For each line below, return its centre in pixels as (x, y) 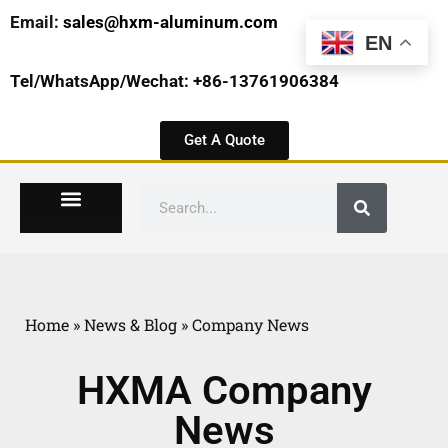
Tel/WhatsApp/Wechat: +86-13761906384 (174, 81)
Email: (36, 22)
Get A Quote (224, 139)
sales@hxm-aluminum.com (170, 22)
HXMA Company (224, 391)
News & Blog (130, 324)
